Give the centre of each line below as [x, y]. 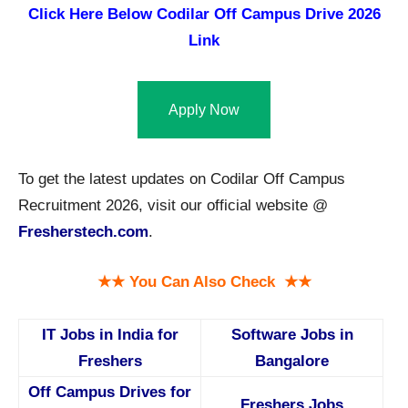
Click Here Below [90, 15]
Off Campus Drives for [110, 393]
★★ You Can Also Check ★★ [204, 282]
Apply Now [204, 110]
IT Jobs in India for [110, 335]
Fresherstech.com [83, 232]
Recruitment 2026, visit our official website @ [173, 206]
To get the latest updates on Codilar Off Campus [182, 179]
